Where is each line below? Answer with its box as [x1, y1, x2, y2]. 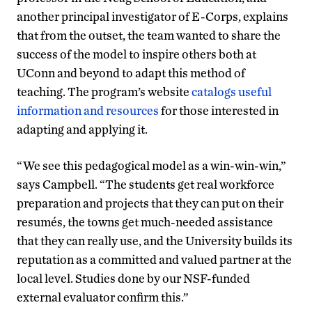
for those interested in [159, 102, 279, 118]
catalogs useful [192, 84, 272, 99]
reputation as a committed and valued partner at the [17, 251, 292, 267]
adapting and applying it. [17, 121, 148, 136]
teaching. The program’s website [17, 84, 192, 99]
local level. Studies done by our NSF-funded [17, 270, 250, 286]
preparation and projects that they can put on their [17, 195, 283, 210]
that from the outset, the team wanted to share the [17, 27, 281, 42]
